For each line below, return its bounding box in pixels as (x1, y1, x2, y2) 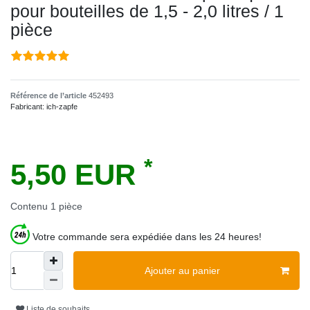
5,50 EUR (10, 158, 144, 192)
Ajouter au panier (144, 264, 220, 276)
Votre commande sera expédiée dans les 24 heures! (33, 231, 262, 243)
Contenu (10, 201, 51, 212)
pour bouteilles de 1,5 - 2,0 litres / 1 (10, 1, 284, 21)
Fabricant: (10, 102, 46, 111)
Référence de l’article (10, 91, 89, 100)
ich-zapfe (46, 102, 77, 111)
